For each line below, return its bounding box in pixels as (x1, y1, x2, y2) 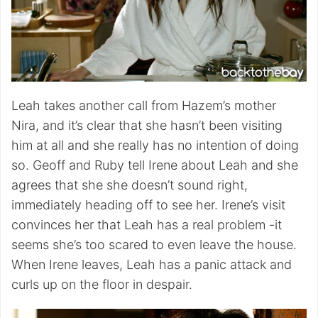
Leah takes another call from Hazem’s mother (11, 98, 276, 114)
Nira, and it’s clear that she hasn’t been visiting (11, 118, 283, 133)
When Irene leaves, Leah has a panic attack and (11, 257, 292, 273)
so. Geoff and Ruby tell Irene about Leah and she (11, 158, 298, 173)
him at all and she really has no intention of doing (11, 138, 299, 153)
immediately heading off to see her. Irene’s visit (11, 197, 285, 213)
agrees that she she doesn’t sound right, (11, 177, 248, 193)
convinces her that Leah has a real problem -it (11, 217, 282, 233)
